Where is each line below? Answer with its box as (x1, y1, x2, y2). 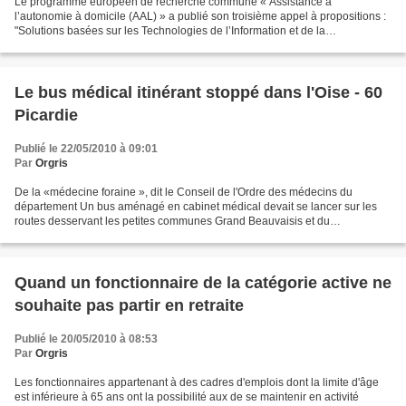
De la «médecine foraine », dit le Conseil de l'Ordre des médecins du (14, 185, 353, 198)
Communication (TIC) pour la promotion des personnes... (14, 38, 294, 52)
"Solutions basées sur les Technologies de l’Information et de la (14, 24, 325, 37)
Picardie (14, 105, 78, 124)
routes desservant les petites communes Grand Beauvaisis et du (14, 214, 330, 227)
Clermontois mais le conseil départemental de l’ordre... (14, 228, 283, 242)
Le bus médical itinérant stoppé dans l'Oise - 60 (14, 82, 382, 101)
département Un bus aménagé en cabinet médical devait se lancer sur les (14, 199, 377, 213)
